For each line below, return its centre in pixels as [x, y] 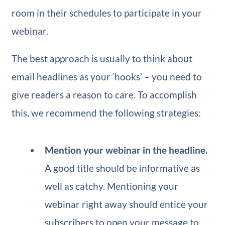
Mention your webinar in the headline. [126, 150]
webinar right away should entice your [127, 204]
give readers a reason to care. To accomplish [104, 94]
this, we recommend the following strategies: [106, 113]
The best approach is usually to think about [102, 58]
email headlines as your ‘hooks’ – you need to [106, 76]
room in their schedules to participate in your [106, 13]
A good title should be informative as [123, 168]
